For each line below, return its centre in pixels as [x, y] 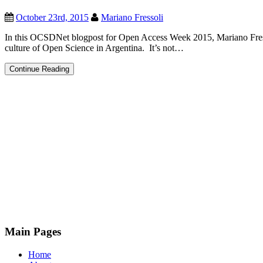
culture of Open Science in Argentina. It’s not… [94, 48]
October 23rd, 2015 [52, 18]
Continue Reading [39, 69]
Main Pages [33, 232]
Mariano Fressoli [132, 18]
